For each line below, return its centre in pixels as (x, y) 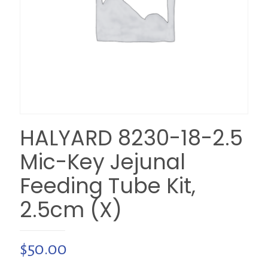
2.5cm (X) (71, 210)
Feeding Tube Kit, (108, 186)
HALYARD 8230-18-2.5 (131, 138)
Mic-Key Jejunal (103, 162)
